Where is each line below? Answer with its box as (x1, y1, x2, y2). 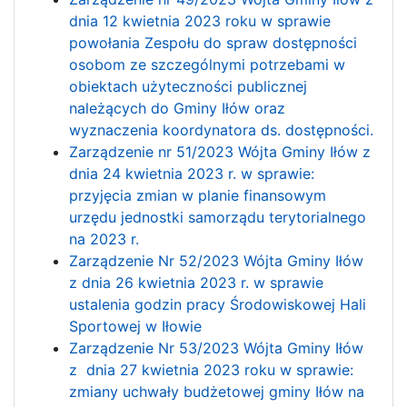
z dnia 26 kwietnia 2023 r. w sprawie (69, 273, 323, 292)
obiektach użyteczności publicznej (69, 76, 307, 95)
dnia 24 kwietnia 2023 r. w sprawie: (69, 164, 314, 183)
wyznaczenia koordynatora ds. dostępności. (69, 120, 373, 139)
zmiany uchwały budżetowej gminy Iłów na (69, 382, 364, 401)
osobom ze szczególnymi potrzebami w (69, 55, 345, 74)
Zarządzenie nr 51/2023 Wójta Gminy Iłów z (69, 142, 371, 161)
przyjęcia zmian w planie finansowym (69, 185, 326, 204)
